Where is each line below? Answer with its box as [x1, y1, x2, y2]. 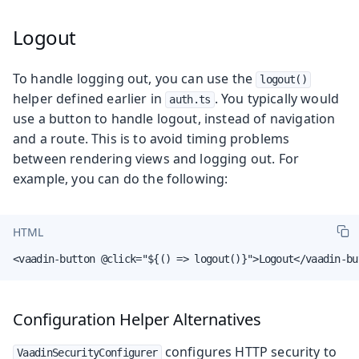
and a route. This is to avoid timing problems [13, 129, 290, 147]
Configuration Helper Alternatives [13, 308, 261, 330]
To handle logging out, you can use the [13, 69, 256, 87]
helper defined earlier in [13, 89, 166, 107]
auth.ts [169, 92, 211, 106]
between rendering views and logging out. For [13, 149, 300, 167]
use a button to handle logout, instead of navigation [13, 109, 336, 127]
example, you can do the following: [13, 169, 228, 188]
